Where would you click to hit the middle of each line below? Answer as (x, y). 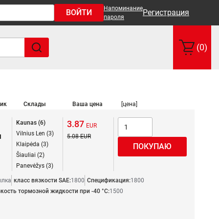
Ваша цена (88, 104)
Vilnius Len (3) (35, 133)
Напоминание (123, 8)
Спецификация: (109, 180)
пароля (114, 17)
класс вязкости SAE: (42, 180)
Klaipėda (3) (32, 144)
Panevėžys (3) (35, 166)
